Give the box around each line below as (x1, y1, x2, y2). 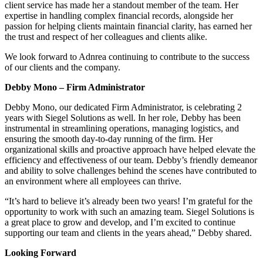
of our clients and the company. (5, 62, 120, 72)
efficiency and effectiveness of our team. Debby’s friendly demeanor (5, 154, 257, 165)
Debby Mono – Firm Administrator (5, 82, 145, 92)
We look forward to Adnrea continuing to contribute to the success (5, 51, 249, 62)
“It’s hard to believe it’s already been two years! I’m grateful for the (5, 195, 252, 206)
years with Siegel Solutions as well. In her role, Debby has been (5, 112, 241, 123)
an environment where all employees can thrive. (5, 176, 181, 186)
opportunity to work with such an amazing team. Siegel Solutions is (5, 206, 254, 217)
